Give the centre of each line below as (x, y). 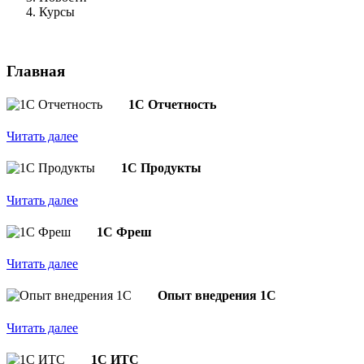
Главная (36, 71)
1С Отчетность (172, 104)
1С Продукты (161, 168)
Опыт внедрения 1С (217, 296)
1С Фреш (124, 232)
